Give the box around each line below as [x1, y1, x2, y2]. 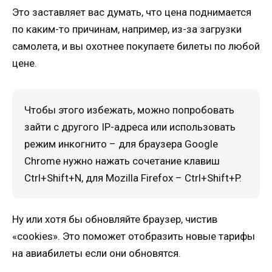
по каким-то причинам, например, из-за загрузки [12, 22, 242, 35]
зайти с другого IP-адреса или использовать [24, 120, 236, 133]
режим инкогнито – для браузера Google [24, 137, 218, 150]
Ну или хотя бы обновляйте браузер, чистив [12, 212, 217, 225]
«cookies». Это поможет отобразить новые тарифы [12, 229, 255, 242]
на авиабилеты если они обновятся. [12, 246, 181, 259]
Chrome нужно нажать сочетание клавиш [24, 154, 220, 167]
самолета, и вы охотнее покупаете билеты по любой [12, 39, 260, 52]
